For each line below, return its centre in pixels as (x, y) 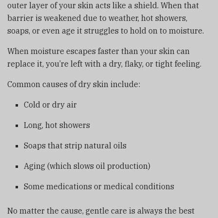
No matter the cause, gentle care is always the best (101, 211)
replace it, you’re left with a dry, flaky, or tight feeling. (104, 64)
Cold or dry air (51, 105)
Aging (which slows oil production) (87, 166)
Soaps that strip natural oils (75, 146)
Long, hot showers (57, 125)
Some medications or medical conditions (99, 187)
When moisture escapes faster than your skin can (99, 51)
